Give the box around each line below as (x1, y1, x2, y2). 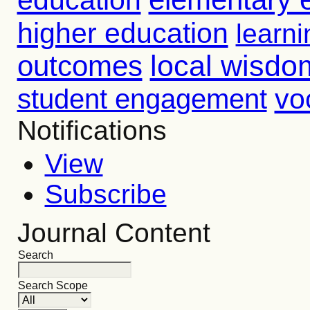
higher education (17, 17, 228, 49)
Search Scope (17, 280, 88, 291)
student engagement (17, 84, 267, 114)
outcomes (17, 50, 143, 82)
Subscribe (44, 179, 167, 209)
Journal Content (17, 218, 210, 248)
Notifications (17, 116, 167, 145)
